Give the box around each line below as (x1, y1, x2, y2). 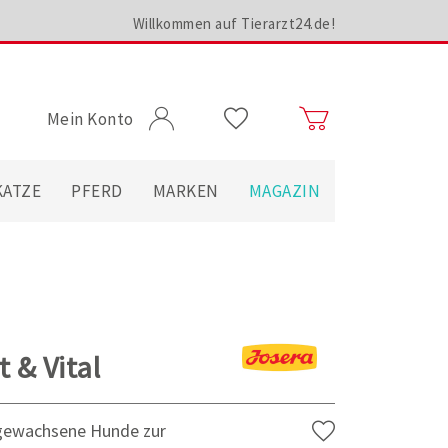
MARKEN (152, 180, 219, 202)
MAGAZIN (248, 180, 320, 202)
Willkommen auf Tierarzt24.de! (132, 14, 335, 33)
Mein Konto (46, 108, 134, 130)
